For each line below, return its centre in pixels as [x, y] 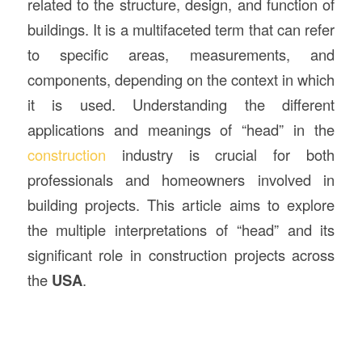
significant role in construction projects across [181, 254]
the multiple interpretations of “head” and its [181, 229]
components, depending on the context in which [181, 79]
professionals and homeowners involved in [181, 179]
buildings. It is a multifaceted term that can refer [181, 29]
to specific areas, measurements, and [181, 54]
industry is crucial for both [220, 154]
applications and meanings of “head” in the [181, 129]
